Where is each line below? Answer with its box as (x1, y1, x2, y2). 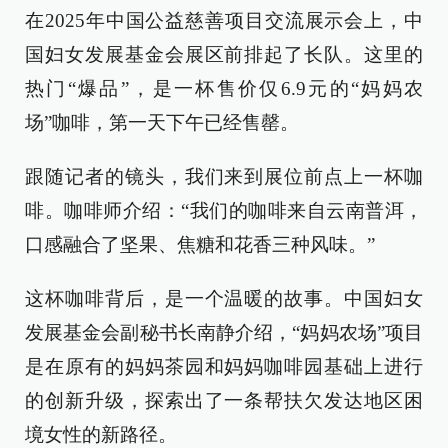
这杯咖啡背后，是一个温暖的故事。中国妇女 (25, 288, 423, 309)
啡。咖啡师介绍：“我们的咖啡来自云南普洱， (25, 200, 423, 221)
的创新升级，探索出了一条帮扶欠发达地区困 (25, 390, 423, 411)
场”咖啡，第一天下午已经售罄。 (25, 112, 299, 133)
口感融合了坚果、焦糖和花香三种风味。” (25, 234, 375, 255)
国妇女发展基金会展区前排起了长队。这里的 (25, 44, 423, 65)
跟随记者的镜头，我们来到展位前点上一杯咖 (25, 166, 423, 187)
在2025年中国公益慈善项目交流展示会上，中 (25, 10, 423, 31)
